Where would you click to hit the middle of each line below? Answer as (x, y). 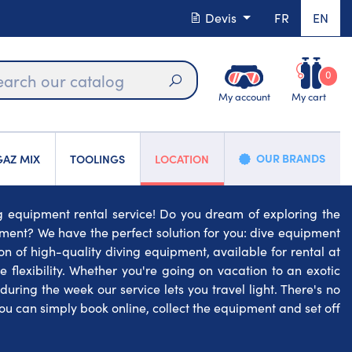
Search (200, 103)
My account (244, 96)
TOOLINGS (98, 159)
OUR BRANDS (291, 158)
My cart (309, 96)
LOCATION (182, 159)
